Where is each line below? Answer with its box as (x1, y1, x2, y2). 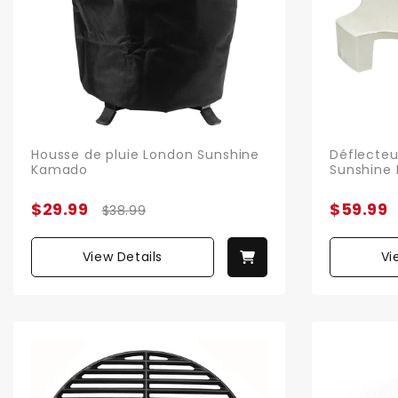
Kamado (31, 160, 89, 179)
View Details (82, 247, 163, 266)
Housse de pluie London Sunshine (31, 145, 260, 163)
